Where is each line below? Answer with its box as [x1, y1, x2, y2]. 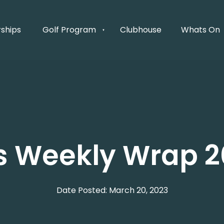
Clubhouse [120, 23, 162, 35]
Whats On [180, 23, 220, 35]
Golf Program [42, 23, 96, 35]
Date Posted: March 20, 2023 [56, 184, 168, 196]
